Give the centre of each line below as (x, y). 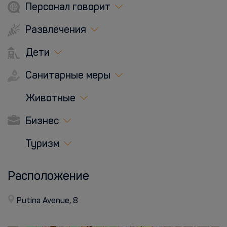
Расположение (48, 177)
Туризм (41, 144)
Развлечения (54, 30)
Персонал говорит (67, 8)
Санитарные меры (67, 76)
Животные (49, 99)
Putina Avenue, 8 (47, 201)
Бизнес (41, 122)
